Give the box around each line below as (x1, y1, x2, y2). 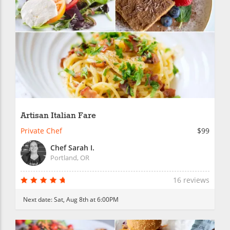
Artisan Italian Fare (21, 110, 96, 122)
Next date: (23, 195, 54, 204)
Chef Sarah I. (50, 143, 94, 153)
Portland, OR (50, 153, 89, 163)
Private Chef (21, 126, 62, 136)
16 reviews (173, 175, 209, 185)
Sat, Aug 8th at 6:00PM (54, 195, 119, 204)
